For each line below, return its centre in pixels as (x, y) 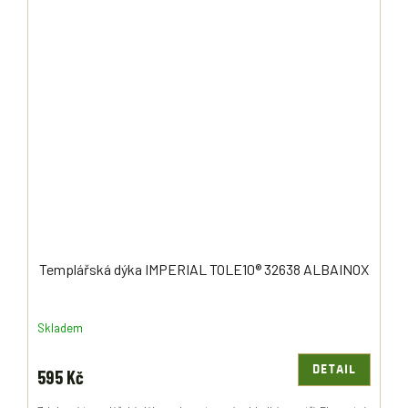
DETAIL (334, 370)
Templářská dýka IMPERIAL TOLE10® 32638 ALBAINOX (204, 270)
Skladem (60, 327)
